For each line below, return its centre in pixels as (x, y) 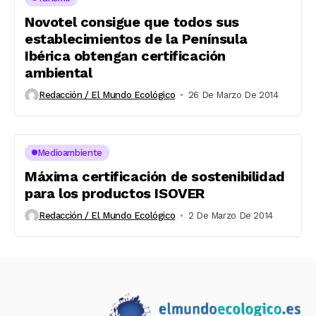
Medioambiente (69, 152)
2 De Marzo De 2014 (230, 215)
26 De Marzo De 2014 (233, 95)
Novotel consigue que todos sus (132, 22)
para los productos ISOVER (115, 193)
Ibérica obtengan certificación (126, 55)
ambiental (59, 72)
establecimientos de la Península (136, 38)
